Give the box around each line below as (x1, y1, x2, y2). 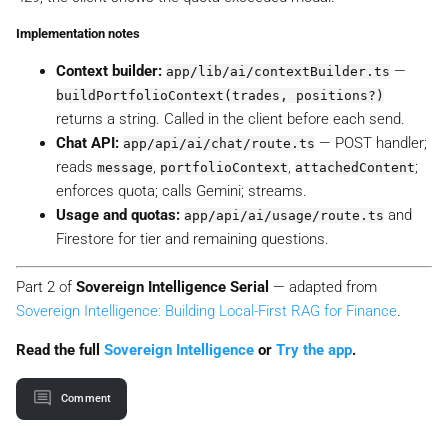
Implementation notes (16, 25, 140, 41)
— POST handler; (315, 133, 427, 152)
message (97, 159, 153, 175)
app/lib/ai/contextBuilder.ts (166, 63, 390, 79)
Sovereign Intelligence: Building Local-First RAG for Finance (16, 302, 397, 321)
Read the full (16, 341, 104, 360)
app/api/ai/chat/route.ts (123, 135, 315, 151)
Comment (61, 392, 112, 406)
